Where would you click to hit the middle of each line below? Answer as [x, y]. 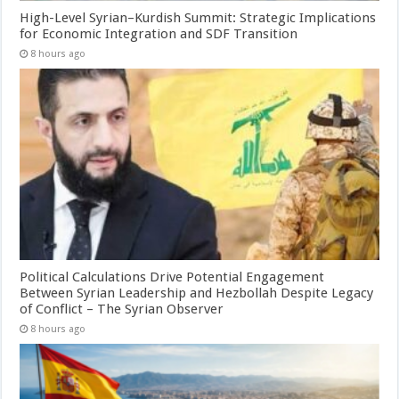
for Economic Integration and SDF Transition [159, 33]
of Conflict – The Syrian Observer [122, 309]
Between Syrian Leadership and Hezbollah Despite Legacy [197, 293]
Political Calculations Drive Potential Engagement [172, 277]
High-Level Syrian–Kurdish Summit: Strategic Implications [198, 17]
